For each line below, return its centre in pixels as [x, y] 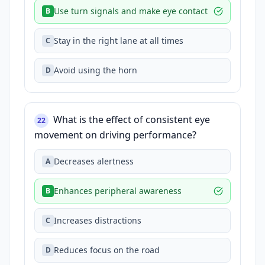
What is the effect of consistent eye [132, 119]
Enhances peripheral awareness [118, 191]
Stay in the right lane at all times [119, 41]
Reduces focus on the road [107, 250]
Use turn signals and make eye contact [131, 11]
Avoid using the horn [96, 70]
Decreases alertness [94, 161]
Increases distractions [98, 220]
